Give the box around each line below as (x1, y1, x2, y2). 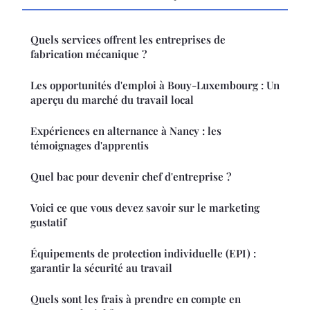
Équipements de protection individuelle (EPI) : (30, 246, 256, 260)
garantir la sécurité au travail (30, 260, 172, 275)
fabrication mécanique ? (30, 46, 147, 61)
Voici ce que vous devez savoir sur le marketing (30, 200, 259, 215)
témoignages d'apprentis (30, 138, 149, 152)
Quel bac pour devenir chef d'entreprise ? (30, 169, 231, 183)
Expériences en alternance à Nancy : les (30, 123, 221, 138)
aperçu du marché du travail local (30, 92, 194, 107)
